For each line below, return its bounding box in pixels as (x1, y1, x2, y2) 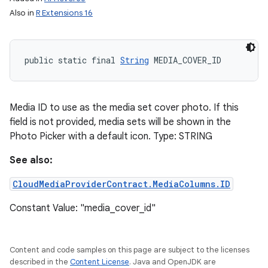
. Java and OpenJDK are (129, 257, 216, 267)
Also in (10, 8, 36, 18)
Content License (70, 257, 129, 267)
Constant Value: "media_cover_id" (10, 202, 156, 214)
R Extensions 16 (36, 8, 93, 18)
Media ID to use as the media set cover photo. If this (10, 102, 239, 114)
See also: (10, 154, 53, 166)
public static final (25, 54, 120, 66)
